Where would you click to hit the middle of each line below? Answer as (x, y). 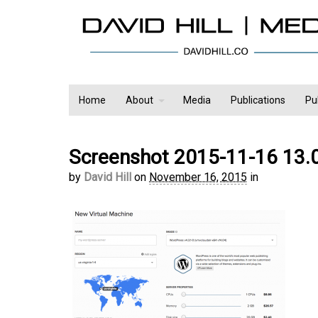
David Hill (108, 177)
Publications (258, 100)
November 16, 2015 (198, 177)
